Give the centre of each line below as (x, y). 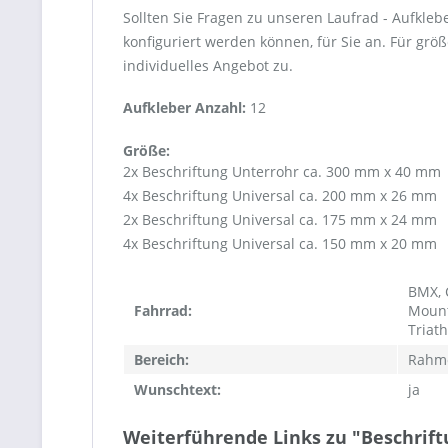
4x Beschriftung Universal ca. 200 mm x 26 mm (280, 196)
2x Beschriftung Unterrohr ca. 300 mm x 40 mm (282, 172)
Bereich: (161, 360)
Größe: (146, 151)
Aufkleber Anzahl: (186, 108)
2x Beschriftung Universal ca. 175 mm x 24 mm (280, 220)
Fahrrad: (163, 311)
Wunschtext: (177, 390)
